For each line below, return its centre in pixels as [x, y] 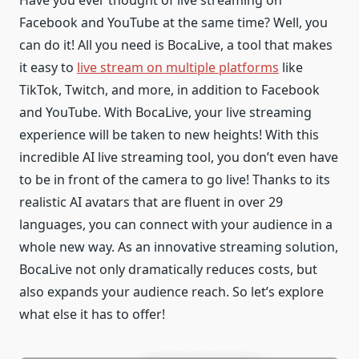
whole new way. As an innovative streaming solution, [179, 246]
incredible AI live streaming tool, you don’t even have [179, 157]
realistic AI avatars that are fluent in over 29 [151, 202]
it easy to [48, 67]
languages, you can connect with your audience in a [176, 224]
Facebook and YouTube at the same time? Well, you [173, 22]
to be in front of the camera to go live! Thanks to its [175, 179]
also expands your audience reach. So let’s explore [171, 291]
